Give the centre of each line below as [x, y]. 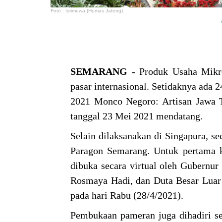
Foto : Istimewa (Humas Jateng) [87, 11]
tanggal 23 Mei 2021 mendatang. [138, 116]
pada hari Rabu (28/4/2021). [128, 195]
